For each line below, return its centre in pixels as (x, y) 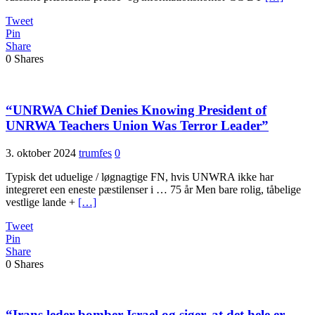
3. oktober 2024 (41, 153)
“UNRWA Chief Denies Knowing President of (136, 110)
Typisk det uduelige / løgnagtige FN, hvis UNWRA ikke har (140, 176)
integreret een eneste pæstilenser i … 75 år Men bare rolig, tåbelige (153, 189)
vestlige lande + (42, 202)
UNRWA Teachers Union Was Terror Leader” (137, 126)
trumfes (95, 153)
